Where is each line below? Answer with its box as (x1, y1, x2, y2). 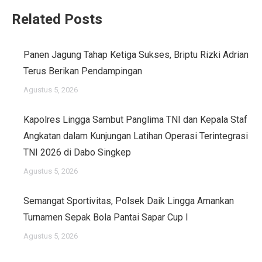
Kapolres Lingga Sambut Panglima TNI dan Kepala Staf (23, 114, 247, 125)
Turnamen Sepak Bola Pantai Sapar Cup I (23, 212, 188, 223)
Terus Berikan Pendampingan (23, 65, 142, 77)
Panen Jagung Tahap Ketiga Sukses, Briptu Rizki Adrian (23, 49, 249, 60)
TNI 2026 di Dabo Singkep (23, 147, 131, 158)
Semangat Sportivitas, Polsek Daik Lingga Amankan (23, 195, 234, 206)
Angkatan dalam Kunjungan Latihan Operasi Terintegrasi (23, 130, 248, 142)
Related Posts (12, 11, 102, 27)
